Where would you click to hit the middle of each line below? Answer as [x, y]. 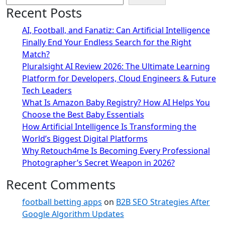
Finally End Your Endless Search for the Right [107, 42]
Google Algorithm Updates [73, 214]
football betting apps [62, 202]
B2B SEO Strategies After [163, 202]
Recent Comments [61, 184]
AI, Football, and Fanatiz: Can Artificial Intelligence [116, 30]
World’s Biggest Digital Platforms [85, 138]
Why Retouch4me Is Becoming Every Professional [116, 150]
